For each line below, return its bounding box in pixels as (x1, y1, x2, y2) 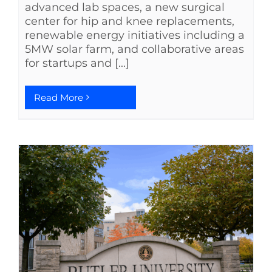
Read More (34, 91, 83, 103)
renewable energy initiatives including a (25, 28, 245, 42)
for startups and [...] (25, 56, 129, 70)
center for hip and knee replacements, (25, 14, 234, 28)
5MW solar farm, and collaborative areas (25, 42, 244, 56)
